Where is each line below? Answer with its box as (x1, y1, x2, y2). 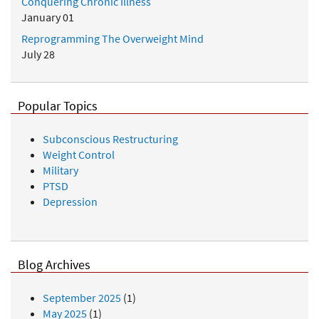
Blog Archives (18, 256, 90, 273)
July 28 (21, 46, 55, 61)
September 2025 (43, 290, 121, 305)
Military (43, 162, 78, 177)
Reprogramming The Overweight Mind (21, 31, 204, 46)
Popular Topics (18, 98, 98, 114)
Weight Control (43, 147, 115, 162)
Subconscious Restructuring (43, 131, 178, 146)
